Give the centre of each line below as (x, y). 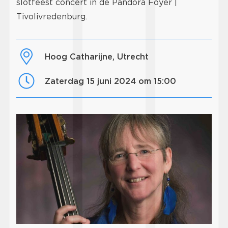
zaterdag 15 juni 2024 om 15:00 (113, 81)
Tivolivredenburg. (52, 17)
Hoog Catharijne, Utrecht (99, 56)
